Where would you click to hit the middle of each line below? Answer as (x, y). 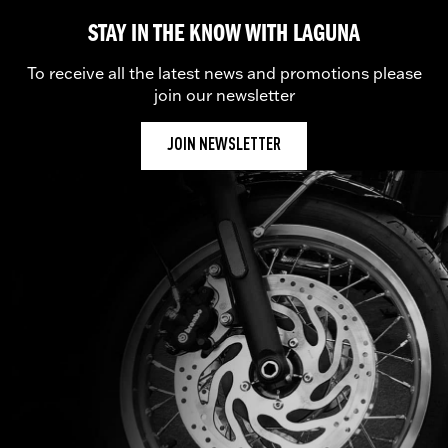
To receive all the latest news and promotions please (224, 73)
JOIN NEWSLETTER (224, 146)
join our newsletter (224, 95)
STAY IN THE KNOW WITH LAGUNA (224, 35)
